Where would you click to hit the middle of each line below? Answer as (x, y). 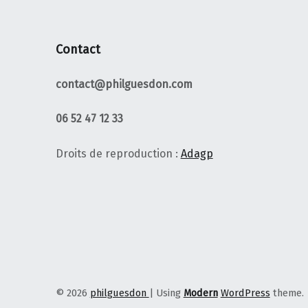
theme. (287, 293)
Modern (200, 293)
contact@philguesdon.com (124, 84)
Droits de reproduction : (118, 154)
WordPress (245, 293)
